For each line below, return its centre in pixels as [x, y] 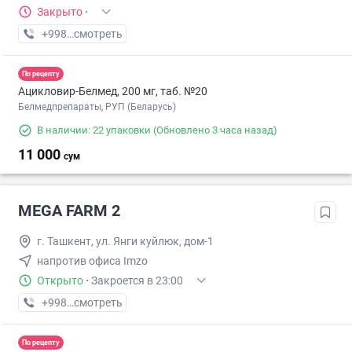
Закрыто [60, 12]
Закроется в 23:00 [137, 281]
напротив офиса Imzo [92, 261]
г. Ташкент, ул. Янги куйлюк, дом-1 [125, 242]
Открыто [60, 281]
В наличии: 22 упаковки [94, 130]
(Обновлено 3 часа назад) [214, 130]
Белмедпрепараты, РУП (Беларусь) [97, 107]
